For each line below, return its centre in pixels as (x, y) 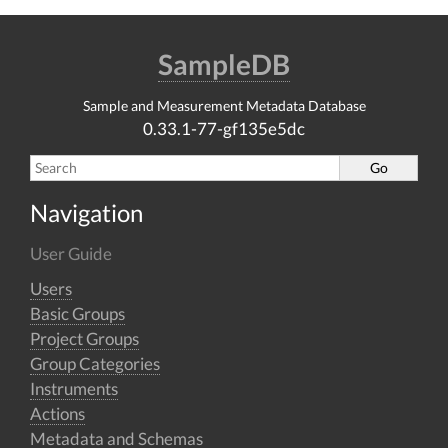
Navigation (86, 212)
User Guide (71, 253)
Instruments (74, 388)
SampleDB (224, 63)
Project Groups (84, 338)
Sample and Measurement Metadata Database (224, 105)
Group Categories (95, 363)
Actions (57, 413)
